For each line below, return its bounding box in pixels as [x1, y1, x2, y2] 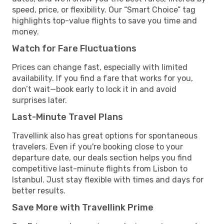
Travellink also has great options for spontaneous [12, 130, 197, 140]
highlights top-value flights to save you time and [12, 15, 197, 25]
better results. [12, 185, 65, 195]
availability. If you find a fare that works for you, [12, 73, 193, 83]
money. [12, 26, 39, 36]
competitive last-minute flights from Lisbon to [12, 163, 187, 173]
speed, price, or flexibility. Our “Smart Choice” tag [12, 4, 195, 14]
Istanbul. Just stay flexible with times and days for [12, 174, 203, 184]
